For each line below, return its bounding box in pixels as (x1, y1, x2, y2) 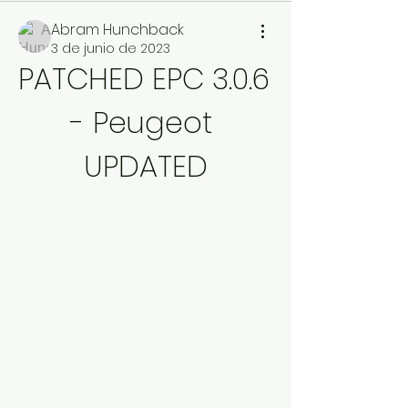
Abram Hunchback (51, 19, 184, 40)
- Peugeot (71, 102, 212, 143)
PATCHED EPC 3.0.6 (18, 58, 270, 99)
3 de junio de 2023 (51, 39, 170, 57)
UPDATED (84, 146, 208, 187)
